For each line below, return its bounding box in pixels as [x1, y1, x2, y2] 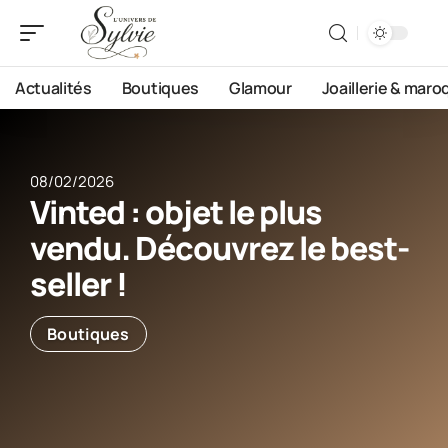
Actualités [15, 77, 92, 99]
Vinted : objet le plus [30, 190, 322, 234]
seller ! [30, 262, 127, 306]
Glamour [228, 77, 292, 99]
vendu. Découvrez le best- [30, 226, 409, 270]
